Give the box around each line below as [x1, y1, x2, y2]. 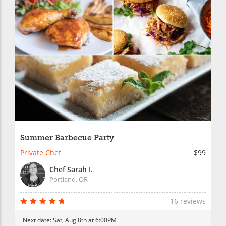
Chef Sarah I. [49, 164, 93, 174]
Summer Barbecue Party [20, 132, 114, 143]
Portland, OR [49, 174, 88, 184]
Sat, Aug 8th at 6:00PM [53, 215, 117, 224]
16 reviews [170, 196, 206, 206]
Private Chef [20, 147, 61, 157]
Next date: [23, 215, 53, 224]
